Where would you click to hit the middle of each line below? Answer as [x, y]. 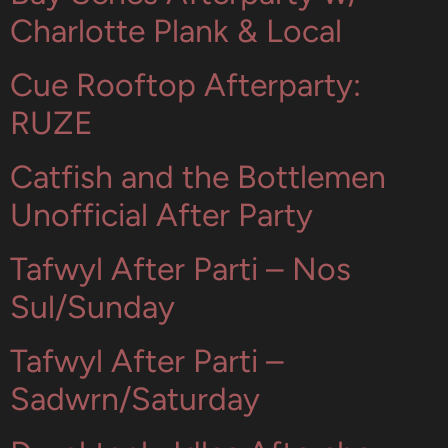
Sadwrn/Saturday [135, 399]
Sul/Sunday [92, 307]
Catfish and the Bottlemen [198, 177]
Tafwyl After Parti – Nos [180, 269]
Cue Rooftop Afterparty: [185, 85]
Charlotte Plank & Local [176, 31]
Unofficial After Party [161, 215]
